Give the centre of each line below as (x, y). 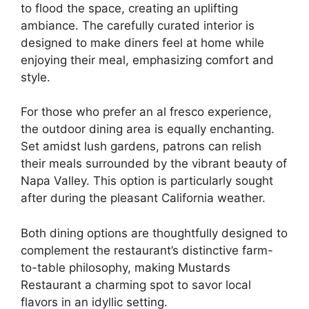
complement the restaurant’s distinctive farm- (147, 250)
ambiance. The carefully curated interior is (138, 25)
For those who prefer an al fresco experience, (146, 112)
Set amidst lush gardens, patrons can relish (141, 146)
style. (36, 77)
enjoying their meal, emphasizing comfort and (147, 60)
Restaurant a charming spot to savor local (136, 285)
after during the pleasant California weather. (143, 198)
